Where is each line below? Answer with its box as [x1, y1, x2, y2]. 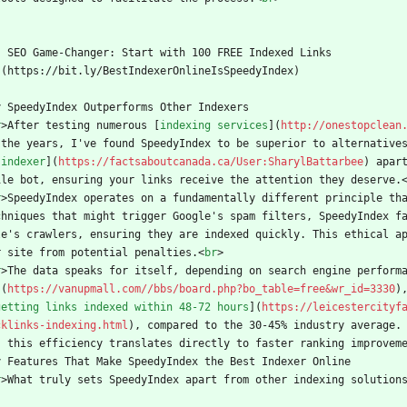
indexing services [160, 119, 268, 133]
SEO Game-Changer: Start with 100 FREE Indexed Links [7, 46, 332, 60]
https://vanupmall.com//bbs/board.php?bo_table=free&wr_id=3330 [7, 283, 395, 296]
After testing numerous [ [7, 119, 160, 133]
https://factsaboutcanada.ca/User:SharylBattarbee [58, 155, 363, 169]
